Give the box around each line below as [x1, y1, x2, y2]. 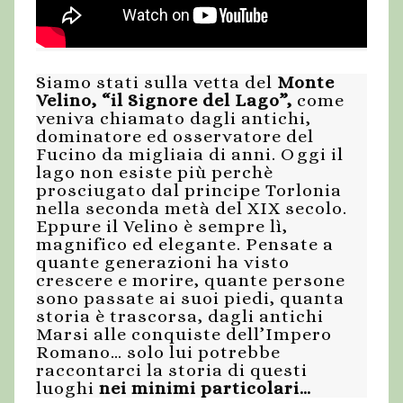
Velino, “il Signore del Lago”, [36, 90, 292, 112]
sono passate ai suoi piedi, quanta [36, 288, 345, 309]
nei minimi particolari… [99, 378, 311, 399]
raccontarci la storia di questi [36, 360, 308, 381]
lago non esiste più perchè [36, 162, 273, 184]
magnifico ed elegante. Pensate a [36, 234, 334, 255]
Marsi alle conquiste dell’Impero [36, 324, 332, 345]
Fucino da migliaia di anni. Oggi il [36, 144, 344, 166]
